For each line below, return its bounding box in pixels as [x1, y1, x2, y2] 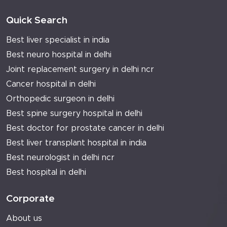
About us [6, 214, 42, 223]
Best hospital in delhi [6, 168, 86, 177]
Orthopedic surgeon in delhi [6, 95, 115, 103]
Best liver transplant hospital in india [6, 139, 146, 147]
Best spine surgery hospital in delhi [6, 109, 142, 118]
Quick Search [6, 16, 67, 26]
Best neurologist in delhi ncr [6, 154, 115, 162]
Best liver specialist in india [6, 36, 109, 45]
